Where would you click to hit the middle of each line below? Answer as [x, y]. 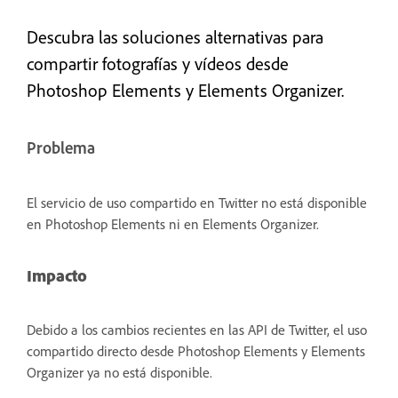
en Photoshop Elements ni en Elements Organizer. [173, 223]
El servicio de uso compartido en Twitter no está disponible [197, 202]
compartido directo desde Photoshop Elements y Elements [196, 351]
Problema [61, 147]
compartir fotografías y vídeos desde [158, 63]
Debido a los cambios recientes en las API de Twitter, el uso [197, 330]
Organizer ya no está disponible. [119, 373]
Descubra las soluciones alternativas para [175, 36]
